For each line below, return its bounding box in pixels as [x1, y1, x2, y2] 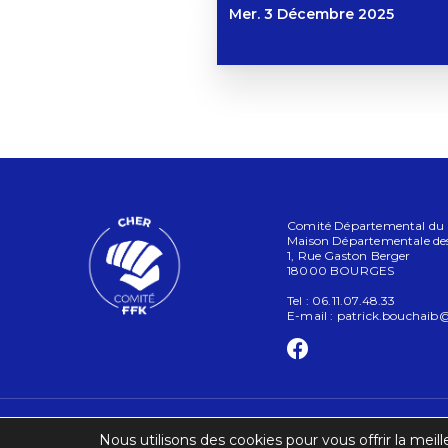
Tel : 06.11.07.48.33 [287, 293, 396, 309]
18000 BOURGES [287, 263, 395, 279]
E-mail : [287, 308, 337, 324]
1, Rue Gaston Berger [287, 248, 411, 264]
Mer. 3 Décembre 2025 [229, 5, 394, 24]
